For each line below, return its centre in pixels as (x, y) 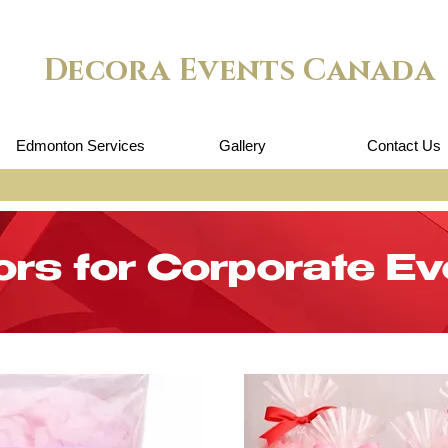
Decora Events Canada (243, 71)
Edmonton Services (80, 145)
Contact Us (404, 145)
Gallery (242, 145)
